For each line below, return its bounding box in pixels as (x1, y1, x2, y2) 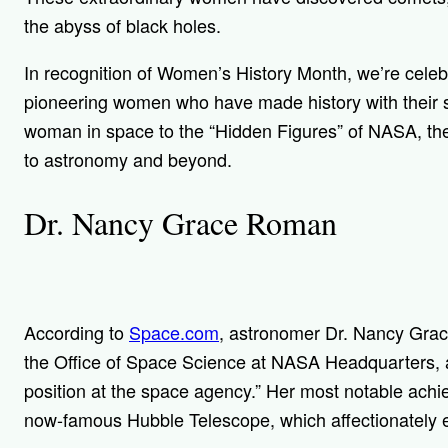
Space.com (129, 319, 219, 346)
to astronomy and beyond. (24, 146, 232, 172)
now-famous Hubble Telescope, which (24, 406, 331, 433)
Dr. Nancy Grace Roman (24, 200, 337, 244)
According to (24, 319, 129, 346)
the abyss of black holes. (24, 12, 226, 38)
